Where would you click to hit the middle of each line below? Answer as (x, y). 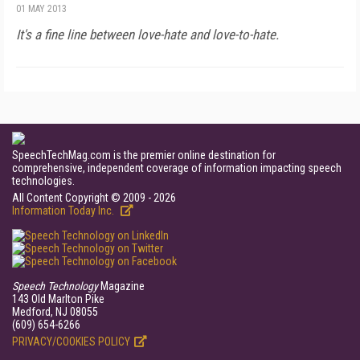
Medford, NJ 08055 (55, 312)
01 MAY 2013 (41, 9)
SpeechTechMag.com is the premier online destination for (144, 155)
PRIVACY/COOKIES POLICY (71, 342)
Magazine (121, 286)
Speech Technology (55, 286)
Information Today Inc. (64, 211)
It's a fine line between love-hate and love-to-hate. (147, 35)
